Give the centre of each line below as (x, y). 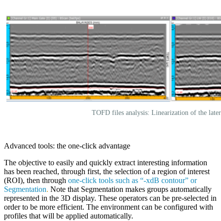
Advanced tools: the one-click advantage (67, 146)
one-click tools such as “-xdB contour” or (132, 181)
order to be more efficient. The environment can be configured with (109, 207)
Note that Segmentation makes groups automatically (130, 189)
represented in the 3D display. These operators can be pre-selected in (110, 198)
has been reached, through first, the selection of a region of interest (107, 172)
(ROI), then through (36, 181)
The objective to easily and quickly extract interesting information (106, 163)
